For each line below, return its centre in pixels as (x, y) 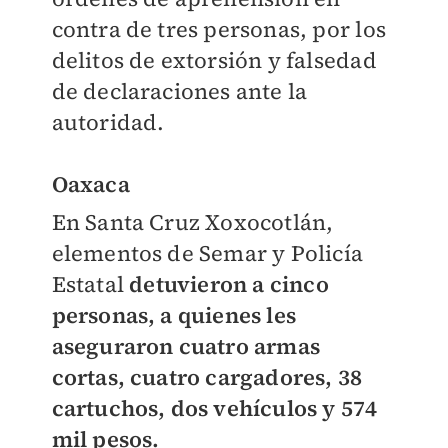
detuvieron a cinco (229, 284)
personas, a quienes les (174, 315)
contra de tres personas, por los (218, 29)
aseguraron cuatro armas (186, 346)
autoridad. (108, 122)
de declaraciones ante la (179, 91)
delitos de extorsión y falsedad (214, 60)
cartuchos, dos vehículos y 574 (214, 408)
